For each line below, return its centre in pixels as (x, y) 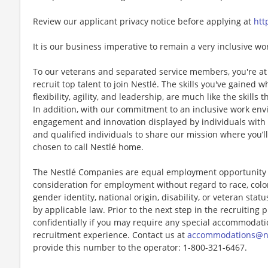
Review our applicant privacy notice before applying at (143, 21)
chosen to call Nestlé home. (88, 147)
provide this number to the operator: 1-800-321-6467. (140, 247)
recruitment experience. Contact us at (110, 234)
